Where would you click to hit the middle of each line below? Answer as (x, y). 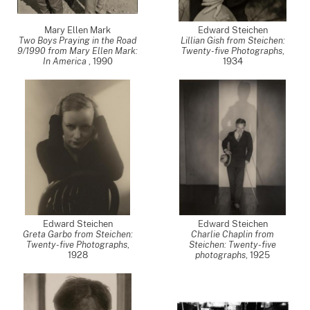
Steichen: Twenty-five (232, 245)
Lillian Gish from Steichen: (232, 40)
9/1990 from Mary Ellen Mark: (77, 51)
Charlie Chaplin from (232, 234)
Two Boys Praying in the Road (77, 40)
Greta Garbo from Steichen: (77, 234)
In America (65, 61)
